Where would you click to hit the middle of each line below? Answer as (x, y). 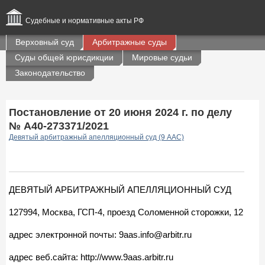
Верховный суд (45, 42)
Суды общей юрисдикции (64, 57)
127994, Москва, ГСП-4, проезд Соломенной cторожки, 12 (126, 212)
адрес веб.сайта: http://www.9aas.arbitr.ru (91, 257)
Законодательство (50, 73)
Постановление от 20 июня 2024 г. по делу (120, 112)
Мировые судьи (162, 57)
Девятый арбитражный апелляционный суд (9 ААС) (96, 137)
